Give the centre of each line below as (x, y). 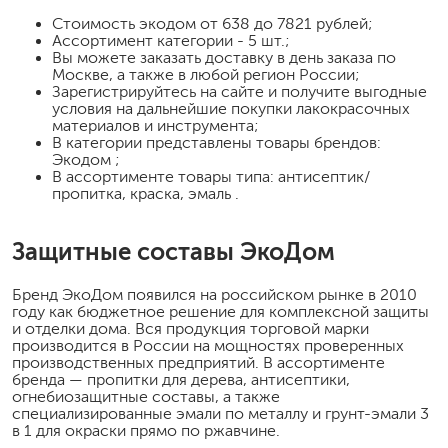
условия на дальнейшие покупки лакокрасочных (231, 108)
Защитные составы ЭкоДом (173, 251)
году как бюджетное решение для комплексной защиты (220, 311)
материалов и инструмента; (155, 125)
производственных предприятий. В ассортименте (198, 362)
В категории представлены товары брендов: (216, 142)
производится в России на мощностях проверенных (208, 345)
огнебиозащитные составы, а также (146, 396)
